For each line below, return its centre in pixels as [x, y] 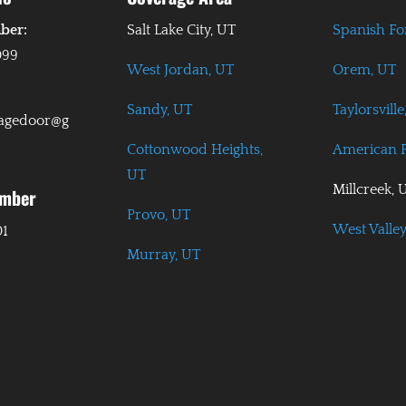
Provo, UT [159, 215]
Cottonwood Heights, [195, 150]
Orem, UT [364, 70]
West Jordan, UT [181, 70]
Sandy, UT [160, 110]
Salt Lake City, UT [182, 30]
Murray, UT [164, 255]
